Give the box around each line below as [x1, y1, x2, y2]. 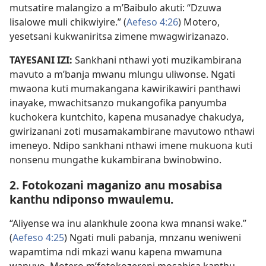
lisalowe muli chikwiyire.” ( [9, 15, 126, 29]
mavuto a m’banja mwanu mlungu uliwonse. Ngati [9, 68, 235, 81]
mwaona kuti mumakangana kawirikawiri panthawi [9, 82, 240, 96]
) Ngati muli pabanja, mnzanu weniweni [64, 231, 241, 245]
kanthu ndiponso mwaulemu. [9, 191, 173, 208]
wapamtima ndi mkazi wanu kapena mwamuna [9, 245, 222, 259]
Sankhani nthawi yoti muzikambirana [75, 53, 242, 67]
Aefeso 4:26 [126, 15, 178, 29]
